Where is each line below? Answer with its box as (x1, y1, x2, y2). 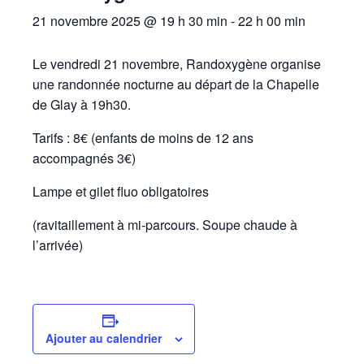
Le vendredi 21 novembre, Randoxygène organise (32, 54, 321, 73)
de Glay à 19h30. (32, 95, 131, 114)
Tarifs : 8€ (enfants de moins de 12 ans (32, 128, 253, 147)
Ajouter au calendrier (45, 330, 162, 346)
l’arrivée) (32, 236, 83, 254)
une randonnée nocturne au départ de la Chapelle (32, 75, 319, 93)
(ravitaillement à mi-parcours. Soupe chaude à (32, 215, 297, 234)
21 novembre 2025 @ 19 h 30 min (32, 11, 227, 30)
